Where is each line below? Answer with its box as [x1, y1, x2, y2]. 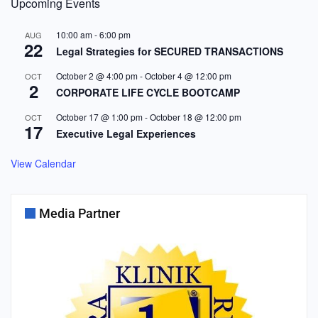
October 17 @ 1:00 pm [56, 111, 143, 123]
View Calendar [11, 156, 76, 170]
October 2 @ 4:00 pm [56, 70, 138, 82]
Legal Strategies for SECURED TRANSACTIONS [56, 44, 283, 58]
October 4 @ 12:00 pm [145, 70, 231, 82]
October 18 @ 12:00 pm [150, 111, 241, 123]
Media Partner [39, 206, 120, 221]
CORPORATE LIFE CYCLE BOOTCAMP [56, 85, 240, 99]
